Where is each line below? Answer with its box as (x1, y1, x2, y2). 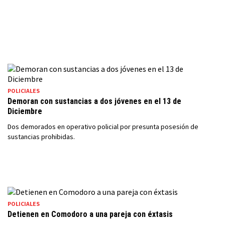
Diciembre (8, 106, 42, 116)
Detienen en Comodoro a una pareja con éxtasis (8, 209, 173, 219)
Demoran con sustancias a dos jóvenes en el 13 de (8, 96, 181, 106)
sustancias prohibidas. (8, 132, 75, 141)
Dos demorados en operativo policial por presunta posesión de (8, 122, 198, 131)
